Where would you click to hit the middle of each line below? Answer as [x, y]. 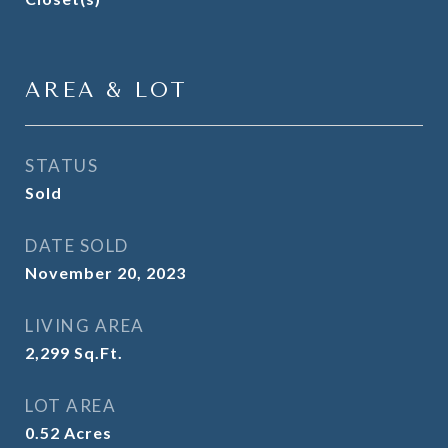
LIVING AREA [85, 325]
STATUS [61, 165]
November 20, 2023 [105, 272]
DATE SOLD [77, 245]
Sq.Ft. [98, 352]
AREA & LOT [106, 90]
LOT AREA [70, 405]
